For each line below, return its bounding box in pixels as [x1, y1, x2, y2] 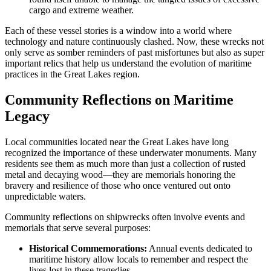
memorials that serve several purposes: [5, 222, 151, 233]
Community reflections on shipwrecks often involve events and [5, 211, 245, 222]
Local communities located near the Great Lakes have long [5, 136, 229, 147]
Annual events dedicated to [147, 243, 252, 253]
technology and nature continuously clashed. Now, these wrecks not [5, 36, 264, 47]
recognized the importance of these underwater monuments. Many [5, 147, 256, 158]
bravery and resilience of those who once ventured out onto [5, 180, 230, 191]
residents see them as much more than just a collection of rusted [5, 158, 246, 169]
